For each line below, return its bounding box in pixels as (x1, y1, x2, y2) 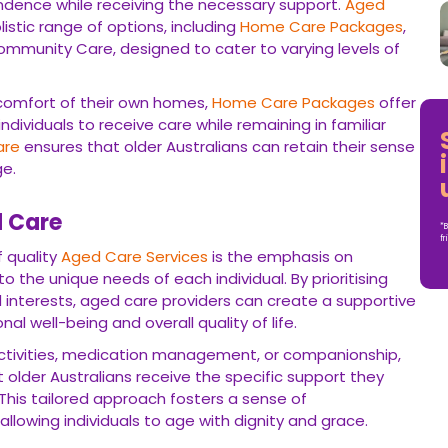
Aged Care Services (61, 246, 208, 267)
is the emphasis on (208, 246, 353, 267)
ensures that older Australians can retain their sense (20, 136, 415, 157)
